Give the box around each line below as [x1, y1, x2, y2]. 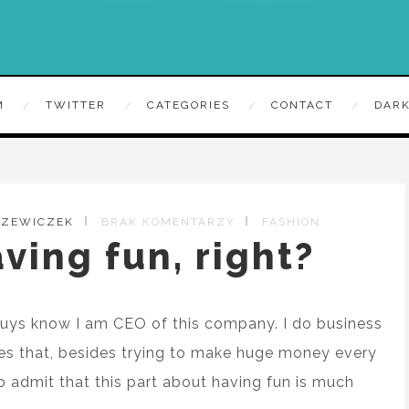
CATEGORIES [147, 99, 230, 111]
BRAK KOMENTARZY [101, 215, 235, 228]
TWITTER [46, 99, 106, 111]
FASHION [262, 215, 320, 228]
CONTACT [271, 99, 333, 111]
